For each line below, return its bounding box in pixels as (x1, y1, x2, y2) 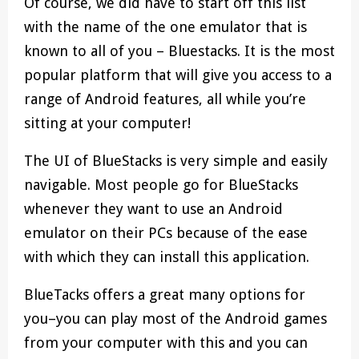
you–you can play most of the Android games (24, 310, 327, 328)
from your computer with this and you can (24, 334, 308, 352)
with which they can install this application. (24, 248, 309, 266)
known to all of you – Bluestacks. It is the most (24, 42, 335, 60)
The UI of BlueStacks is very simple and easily (24, 152, 328, 170)
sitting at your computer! (24, 115, 191, 132)
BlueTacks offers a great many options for (24, 286, 305, 304)
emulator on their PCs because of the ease (24, 224, 308, 242)
